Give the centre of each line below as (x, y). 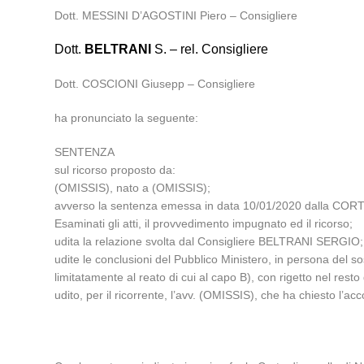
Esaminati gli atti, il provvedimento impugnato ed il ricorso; (204, 223)
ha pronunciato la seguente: (127, 118)
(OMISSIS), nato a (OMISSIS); (133, 188)
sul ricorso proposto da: (115, 170)
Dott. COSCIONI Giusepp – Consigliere (155, 84)
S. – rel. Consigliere (210, 49)
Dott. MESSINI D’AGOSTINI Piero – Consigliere (176, 15)
